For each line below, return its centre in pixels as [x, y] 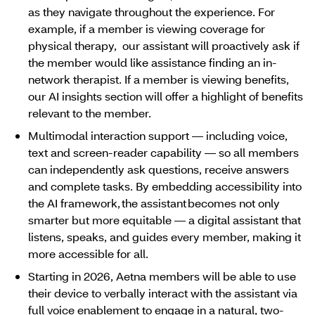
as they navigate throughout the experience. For [152, 12]
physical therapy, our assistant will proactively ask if [164, 46]
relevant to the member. [91, 113]
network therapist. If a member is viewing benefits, [159, 79]
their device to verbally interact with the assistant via [163, 293]
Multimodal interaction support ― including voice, [158, 136]
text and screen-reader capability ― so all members [163, 153]
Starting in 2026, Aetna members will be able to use [162, 276]
